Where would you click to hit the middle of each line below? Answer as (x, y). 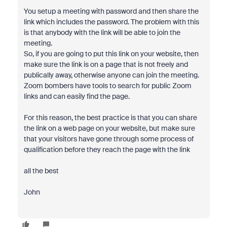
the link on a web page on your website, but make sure (109, 128)
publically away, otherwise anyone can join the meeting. (111, 75)
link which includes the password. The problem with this (111, 22)
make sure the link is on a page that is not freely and (106, 64)
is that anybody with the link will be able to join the (102, 32)
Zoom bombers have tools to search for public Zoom (107, 86)
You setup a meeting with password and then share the (111, 11)
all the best (41, 171)
